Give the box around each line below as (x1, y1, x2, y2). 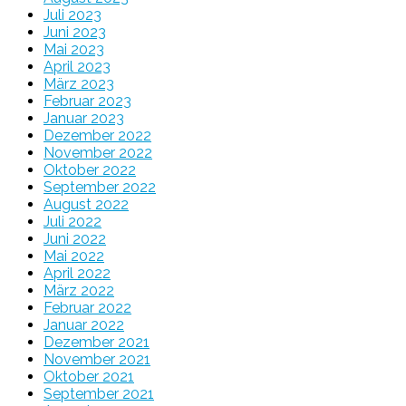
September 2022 (43, 179, 156, 197)
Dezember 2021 (43, 333, 150, 352)
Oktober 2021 (43, 368, 134, 386)
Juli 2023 (43, 6, 101, 24)
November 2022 (43, 144, 152, 162)
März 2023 (43, 75, 114, 93)
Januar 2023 (43, 110, 124, 128)
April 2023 (43, 58, 111, 76)
